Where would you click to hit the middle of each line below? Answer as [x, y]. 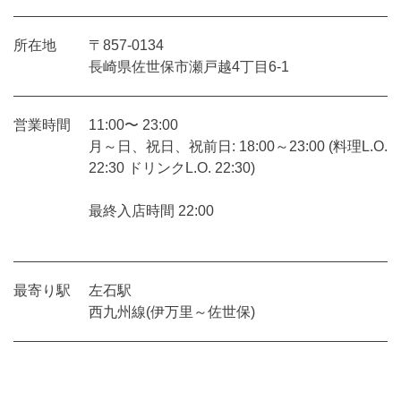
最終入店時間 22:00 [151, 210]
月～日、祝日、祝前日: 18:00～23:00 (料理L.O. [238, 146]
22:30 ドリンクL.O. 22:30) [171, 167]
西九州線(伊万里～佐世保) [171, 311]
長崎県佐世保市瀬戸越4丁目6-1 [188, 66]
